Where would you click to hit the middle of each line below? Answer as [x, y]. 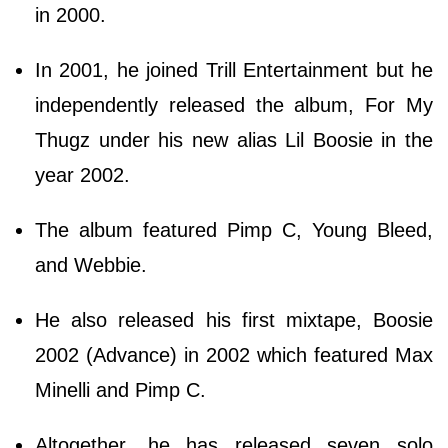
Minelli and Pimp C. [120, 390]
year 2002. [85, 175]
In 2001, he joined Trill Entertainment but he [234, 70]
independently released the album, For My [234, 105]
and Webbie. [91, 265]
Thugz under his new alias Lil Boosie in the [234, 140]
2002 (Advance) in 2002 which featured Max [234, 355]
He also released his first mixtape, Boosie [234, 320]
